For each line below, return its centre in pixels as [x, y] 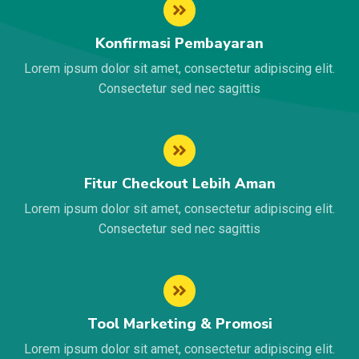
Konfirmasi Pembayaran [179, 44]
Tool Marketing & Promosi [179, 324]
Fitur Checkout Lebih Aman [179, 184]
